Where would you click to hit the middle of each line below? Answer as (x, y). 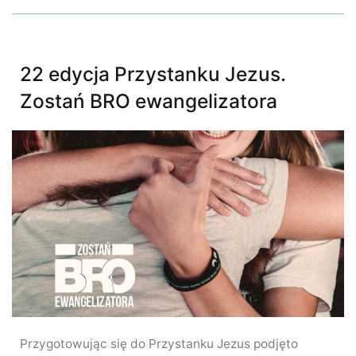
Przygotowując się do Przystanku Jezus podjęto (159, 343)
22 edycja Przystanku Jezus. (153, 74)
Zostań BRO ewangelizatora (149, 101)
